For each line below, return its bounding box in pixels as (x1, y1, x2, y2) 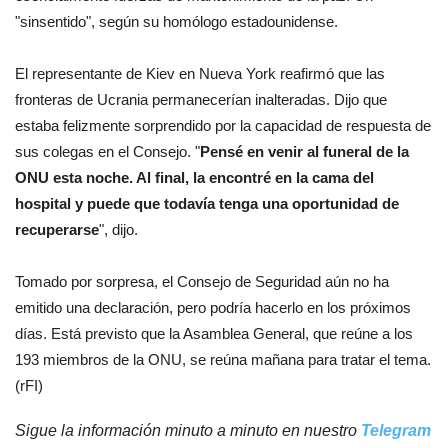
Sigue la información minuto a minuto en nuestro (15, 421, 361, 439)
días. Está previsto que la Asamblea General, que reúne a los (15, 324, 413, 342)
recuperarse (15, 220, 99, 238)
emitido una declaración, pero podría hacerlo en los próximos (15, 298, 411, 316)
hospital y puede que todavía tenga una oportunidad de (15, 194, 399, 212)
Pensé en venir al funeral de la (200, 142, 409, 160)
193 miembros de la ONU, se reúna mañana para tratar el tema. (15, 350, 431, 368)
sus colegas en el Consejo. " (15, 142, 200, 160)
